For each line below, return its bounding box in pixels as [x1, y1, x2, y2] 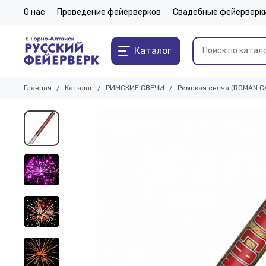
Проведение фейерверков [57, 7, 161, 17]
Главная [24, 84, 52, 92]
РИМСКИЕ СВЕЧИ [106, 84, 164, 92]
